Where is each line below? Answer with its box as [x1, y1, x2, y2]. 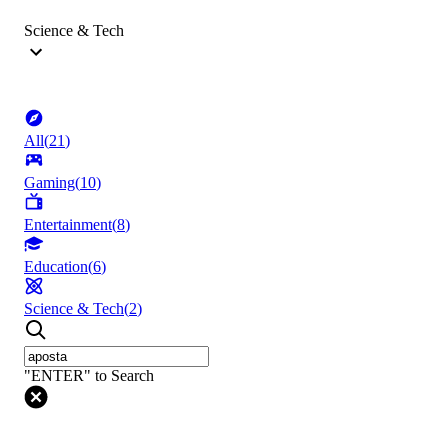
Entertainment [24, 216, 112, 234]
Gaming [24, 174, 75, 192]
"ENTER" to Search [24, 367, 154, 385]
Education [24, 258, 88, 276]
